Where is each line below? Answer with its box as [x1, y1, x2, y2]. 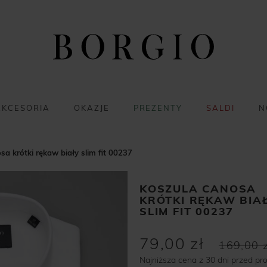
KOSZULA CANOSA [139, 182, 257, 195]
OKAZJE [73, 103, 110, 113]
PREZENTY [133, 103, 183, 113]
